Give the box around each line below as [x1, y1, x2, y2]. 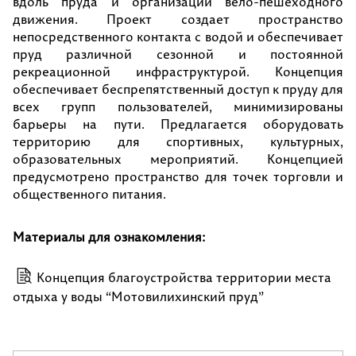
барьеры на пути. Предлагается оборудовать [12, 116, 344, 132]
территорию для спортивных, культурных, [12, 133, 344, 149]
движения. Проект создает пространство [12, 11, 344, 27]
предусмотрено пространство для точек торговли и [12, 168, 344, 184]
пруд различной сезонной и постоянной [12, 46, 344, 62]
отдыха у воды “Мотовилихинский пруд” [12, 288, 264, 304]
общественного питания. [12, 186, 166, 202]
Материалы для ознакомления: [12, 229, 206, 245]
